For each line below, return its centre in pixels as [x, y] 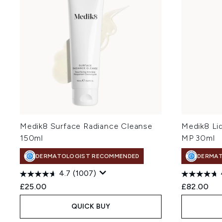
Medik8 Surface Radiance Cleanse [86, 126]
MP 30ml [198, 138]
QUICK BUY [91, 206]
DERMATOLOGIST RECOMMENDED [88, 156]
